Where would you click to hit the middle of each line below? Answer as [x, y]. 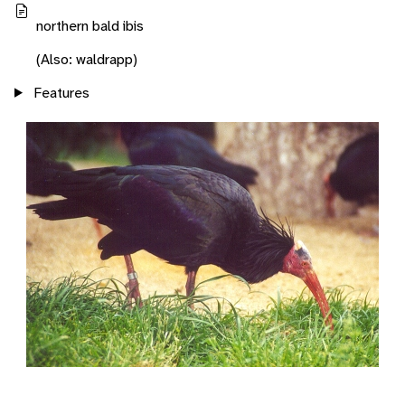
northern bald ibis [90, 25]
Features [59, 92]
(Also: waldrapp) [87, 59]
